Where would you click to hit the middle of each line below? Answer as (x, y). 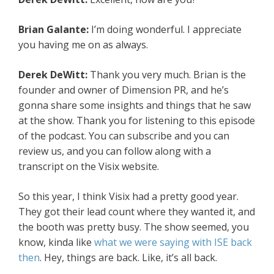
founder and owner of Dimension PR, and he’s (124, 90)
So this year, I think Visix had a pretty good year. (128, 197)
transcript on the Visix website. (89, 167)
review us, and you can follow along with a (115, 151)
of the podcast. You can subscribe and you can (124, 136)
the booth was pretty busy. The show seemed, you (134, 227)
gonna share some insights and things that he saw (135, 106)
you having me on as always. (83, 45)
